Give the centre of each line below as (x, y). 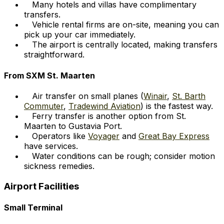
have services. (51, 146)
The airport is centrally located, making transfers (125, 45)
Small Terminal (33, 207)
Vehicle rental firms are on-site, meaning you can (125, 25)
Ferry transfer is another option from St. (109, 116)
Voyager (104, 136)
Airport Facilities (41, 186)
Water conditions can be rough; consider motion (123, 156)
